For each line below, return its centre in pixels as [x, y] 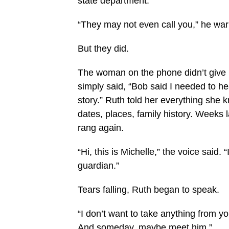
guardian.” [100, 166]
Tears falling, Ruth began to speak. [150, 190]
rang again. [103, 128]
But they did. [106, 49]
